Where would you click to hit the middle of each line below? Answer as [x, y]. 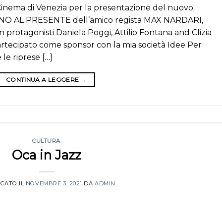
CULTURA [46, 141]
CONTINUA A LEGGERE [43, 80]
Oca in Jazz [46, 155]
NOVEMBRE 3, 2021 [54, 183]
